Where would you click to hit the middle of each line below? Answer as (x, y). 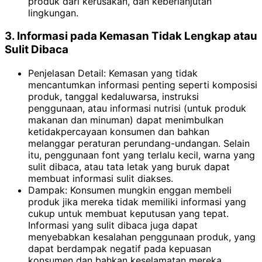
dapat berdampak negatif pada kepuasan (120, 248)
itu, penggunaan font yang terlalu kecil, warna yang (142, 155)
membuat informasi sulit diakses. (101, 178)
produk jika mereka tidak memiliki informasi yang (137, 201)
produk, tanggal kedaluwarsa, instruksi (113, 96)
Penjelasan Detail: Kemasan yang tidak (113, 73)
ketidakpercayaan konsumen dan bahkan (119, 131)
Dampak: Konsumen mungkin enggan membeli (130, 190)
